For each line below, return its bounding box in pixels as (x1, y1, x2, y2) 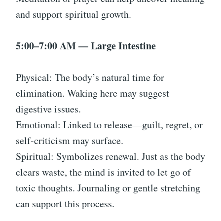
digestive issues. (16, 102, 81, 116)
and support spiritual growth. (16, 7, 131, 21)
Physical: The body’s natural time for (16, 71, 164, 84)
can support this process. (16, 197, 114, 211)
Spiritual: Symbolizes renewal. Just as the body (16, 149, 205, 163)
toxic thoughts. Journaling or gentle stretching (16, 181, 200, 195)
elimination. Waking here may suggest (16, 86, 169, 100)
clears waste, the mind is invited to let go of (16, 165, 191, 179)
